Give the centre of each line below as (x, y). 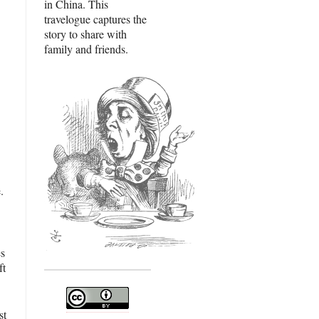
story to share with (85, 34)
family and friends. (86, 49)
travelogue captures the (95, 19)
